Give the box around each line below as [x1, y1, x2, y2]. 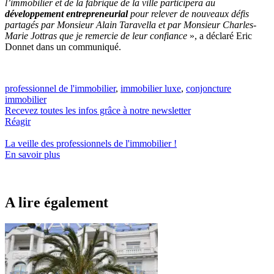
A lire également [5, 194, 108, 210]
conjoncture [186, 83, 231, 94]
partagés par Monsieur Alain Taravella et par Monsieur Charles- [5, 19, 256, 30]
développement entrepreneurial [5, 8, 128, 19]
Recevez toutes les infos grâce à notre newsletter [5, 105, 191, 116]
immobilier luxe [120, 83, 181, 94]
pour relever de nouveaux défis [128, 8, 249, 19]
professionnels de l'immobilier [56, 138, 171, 149]
